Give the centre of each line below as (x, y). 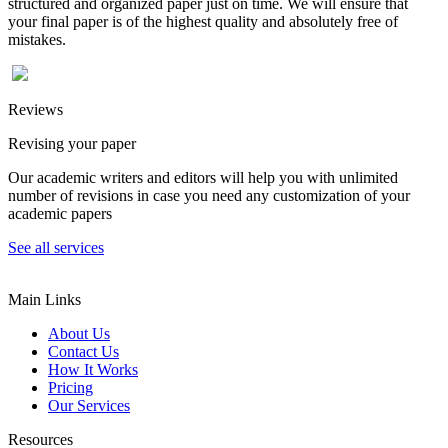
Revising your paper (72, 143)
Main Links (44, 299)
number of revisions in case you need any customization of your (209, 195)
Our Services (89, 405)
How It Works (93, 369)
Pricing (70, 387)
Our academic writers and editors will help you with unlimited (203, 177)
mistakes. (37, 39)
